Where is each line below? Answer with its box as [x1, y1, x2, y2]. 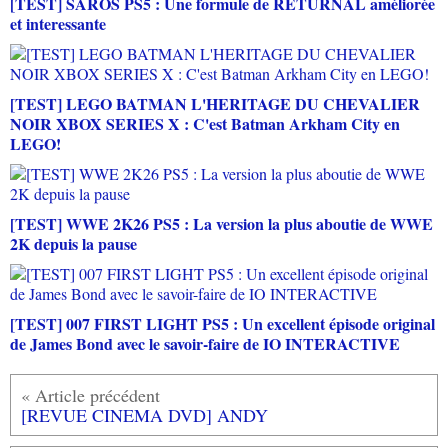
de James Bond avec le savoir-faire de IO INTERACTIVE [10, 331, 400, 355]
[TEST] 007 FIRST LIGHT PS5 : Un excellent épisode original [10, 311, 435, 335]
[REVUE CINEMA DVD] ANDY [21, 402, 268, 427]
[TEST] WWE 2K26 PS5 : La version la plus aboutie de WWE [10, 211, 433, 235]
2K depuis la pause [10, 231, 137, 255]
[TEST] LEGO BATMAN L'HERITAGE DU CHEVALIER [10, 91, 420, 115]
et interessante [10, 11, 106, 35]
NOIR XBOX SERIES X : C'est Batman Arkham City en [10, 111, 400, 135]
